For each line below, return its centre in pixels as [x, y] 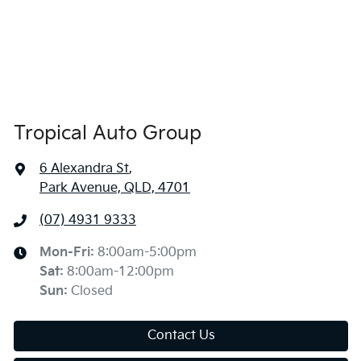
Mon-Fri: [68, 252]
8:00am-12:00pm [120, 272]
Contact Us [181, 335]
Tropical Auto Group [108, 133]
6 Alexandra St [84, 168]
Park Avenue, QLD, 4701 [115, 188]
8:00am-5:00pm [147, 252]
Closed [92, 291]
